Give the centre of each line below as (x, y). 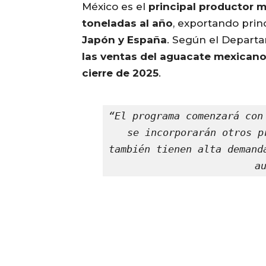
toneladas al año (127, 23)
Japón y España (124, 40)
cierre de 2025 (120, 73)
